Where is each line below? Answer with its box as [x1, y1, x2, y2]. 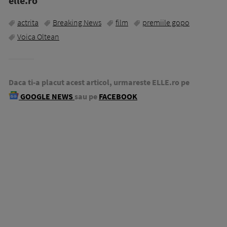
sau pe [74, 91, 97, 102]
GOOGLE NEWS [19, 91, 74, 102]
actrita [17, 17, 39, 28]
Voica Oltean [17, 31, 59, 42]
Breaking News [53, 17, 101, 28]
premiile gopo [142, 17, 190, 28]
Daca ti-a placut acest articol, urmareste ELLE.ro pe [9, 77, 190, 88]
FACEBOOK [99, 91, 137, 102]
